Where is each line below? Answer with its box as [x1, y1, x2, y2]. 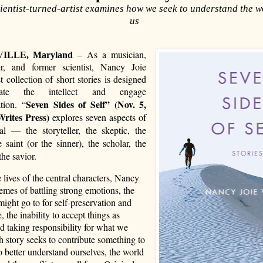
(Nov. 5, [114, 97, 147, 111]
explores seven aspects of [52, 110, 147, 123]
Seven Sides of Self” [25, 97, 110, 111]
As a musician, [87, 48, 147, 60]
